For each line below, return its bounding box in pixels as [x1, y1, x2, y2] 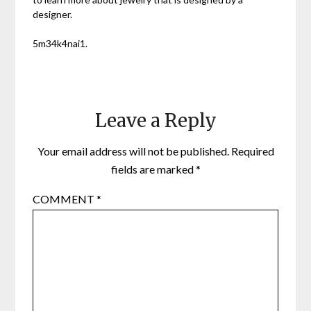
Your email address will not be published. [37, 144, 229, 158]
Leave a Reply [94, 108, 217, 132]
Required [230, 144, 274, 158]
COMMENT [33, 192, 97, 205]
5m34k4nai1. [33, 37, 88, 49]
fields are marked [110, 162, 196, 176]
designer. [33, 8, 73, 20]
